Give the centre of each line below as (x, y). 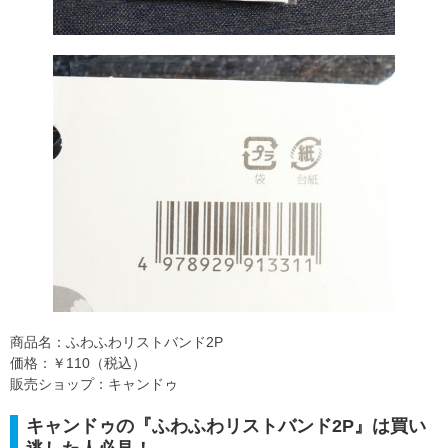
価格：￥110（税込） (78, 363)
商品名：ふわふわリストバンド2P (116, 342)
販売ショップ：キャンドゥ (94, 384)
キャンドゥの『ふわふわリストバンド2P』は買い (226, 426)
